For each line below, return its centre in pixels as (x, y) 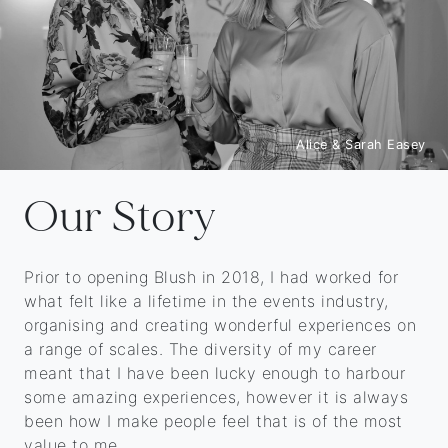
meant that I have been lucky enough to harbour (214, 373)
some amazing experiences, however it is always (216, 397)
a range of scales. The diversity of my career (200, 349)
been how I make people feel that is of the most (213, 421)
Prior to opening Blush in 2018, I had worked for (211, 277)
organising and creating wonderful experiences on (220, 325)
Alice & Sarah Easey (361, 145)
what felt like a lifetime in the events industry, (206, 301)
